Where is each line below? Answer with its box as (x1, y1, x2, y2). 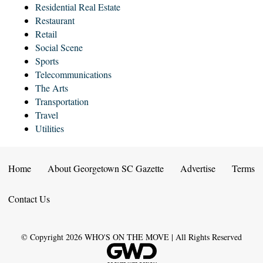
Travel (35, 109, 58, 122)
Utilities (35, 122, 64, 135)
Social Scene (35, 41, 83, 54)
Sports (35, 55, 59, 68)
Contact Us (8, 193, 50, 205)
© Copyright (21, 231, 66, 243)
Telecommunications (35, 68, 112, 81)
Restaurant (35, 14, 75, 27)
